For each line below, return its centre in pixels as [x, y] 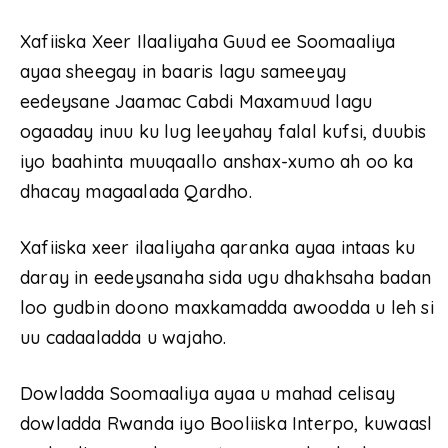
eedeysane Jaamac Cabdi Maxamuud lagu [196, 102]
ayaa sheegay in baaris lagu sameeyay [183, 72]
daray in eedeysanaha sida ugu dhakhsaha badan [226, 278]
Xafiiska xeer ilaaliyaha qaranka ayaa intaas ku [218, 248]
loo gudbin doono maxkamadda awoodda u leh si [227, 308]
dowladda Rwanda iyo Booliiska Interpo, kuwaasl [226, 424]
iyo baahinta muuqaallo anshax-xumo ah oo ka [217, 162]
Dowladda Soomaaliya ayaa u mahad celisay [208, 394]
